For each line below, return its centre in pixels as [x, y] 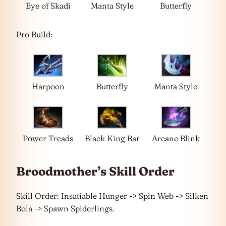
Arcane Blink [176, 138]
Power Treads [48, 138]
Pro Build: [34, 35]
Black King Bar [112, 138]
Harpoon [48, 87]
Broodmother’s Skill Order [95, 172]
